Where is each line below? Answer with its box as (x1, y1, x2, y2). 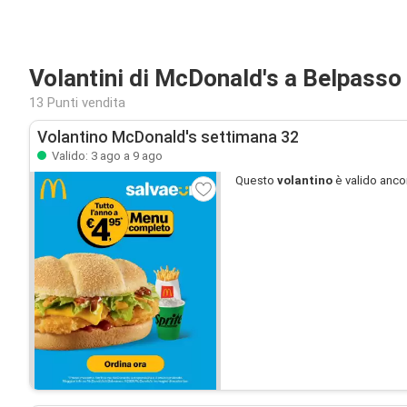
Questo (235, 174, 277, 187)
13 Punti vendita (29, 94, 125, 111)
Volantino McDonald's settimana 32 (37, 128, 299, 146)
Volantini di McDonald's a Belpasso (29, 65, 402, 92)
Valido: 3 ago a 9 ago (49, 149, 163, 163)
